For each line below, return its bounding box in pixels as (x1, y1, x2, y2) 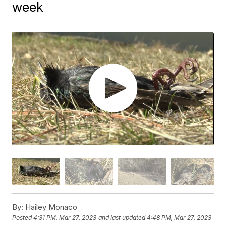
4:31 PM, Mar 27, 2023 (33, 214, 97, 222)
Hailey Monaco (23, 202, 78, 212)
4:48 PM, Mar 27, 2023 (147, 214, 212, 222)
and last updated (98, 214, 146, 222)
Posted (12, 214, 34, 222)
